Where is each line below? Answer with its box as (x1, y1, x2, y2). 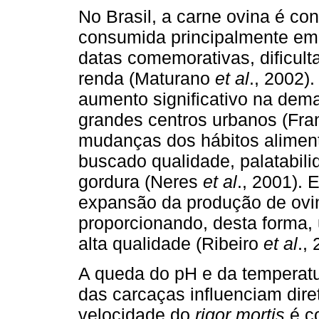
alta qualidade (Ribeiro (78, 233, 263, 253)
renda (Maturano (78, 68, 215, 88)
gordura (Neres (78, 171, 203, 192)
